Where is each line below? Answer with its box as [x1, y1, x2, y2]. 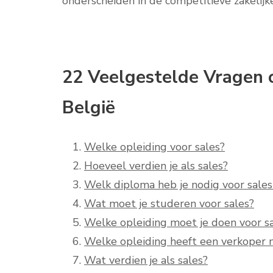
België [62, 96, 115, 119]
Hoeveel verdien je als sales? [84, 158, 228, 174]
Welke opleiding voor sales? [84, 140, 225, 155]
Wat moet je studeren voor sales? [84, 196, 254, 211]
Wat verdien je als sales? [84, 253, 208, 268]
